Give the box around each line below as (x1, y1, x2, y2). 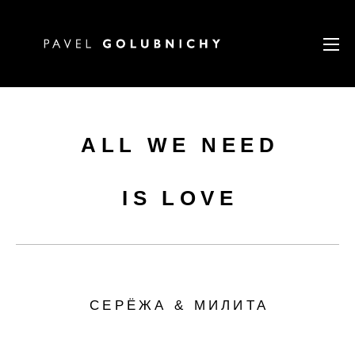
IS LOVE (122, 186, 239, 209)
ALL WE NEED (81, 133, 280, 156)
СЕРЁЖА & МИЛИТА (89, 296, 269, 313)
